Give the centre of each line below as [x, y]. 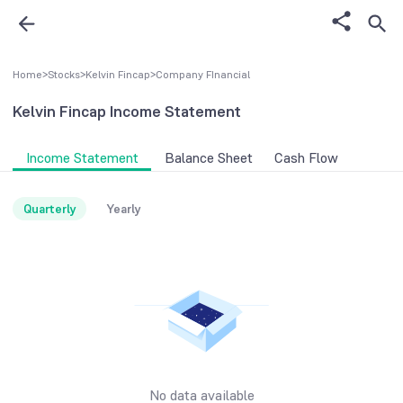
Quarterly [49, 209]
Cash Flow [306, 158]
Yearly [123, 209]
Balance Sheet [208, 158]
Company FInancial [203, 75]
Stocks [64, 75]
